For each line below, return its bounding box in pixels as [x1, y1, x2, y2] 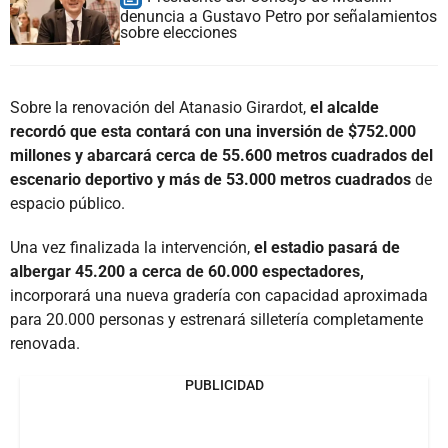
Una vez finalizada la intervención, [10, 237, 254, 257]
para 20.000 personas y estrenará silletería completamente [10, 309, 423, 329]
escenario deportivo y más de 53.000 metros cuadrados [10, 169, 411, 189]
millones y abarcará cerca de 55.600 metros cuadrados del [10, 145, 433, 165]
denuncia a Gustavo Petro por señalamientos [120, 6, 437, 26]
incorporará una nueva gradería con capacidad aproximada [10, 285, 428, 305]
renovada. [10, 333, 80, 353]
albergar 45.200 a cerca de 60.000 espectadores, [10, 261, 364, 281]
